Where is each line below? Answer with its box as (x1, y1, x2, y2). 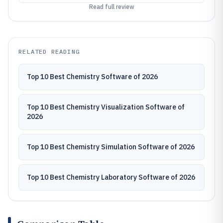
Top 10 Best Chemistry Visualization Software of (27, 103, 185, 111)
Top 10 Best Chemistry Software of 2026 (27, 72, 158, 81)
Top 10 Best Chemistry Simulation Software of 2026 (27, 142, 195, 151)
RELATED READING (18, 48, 80, 55)
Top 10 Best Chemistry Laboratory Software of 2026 (27, 173, 195, 182)
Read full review (89, 3, 134, 10)
